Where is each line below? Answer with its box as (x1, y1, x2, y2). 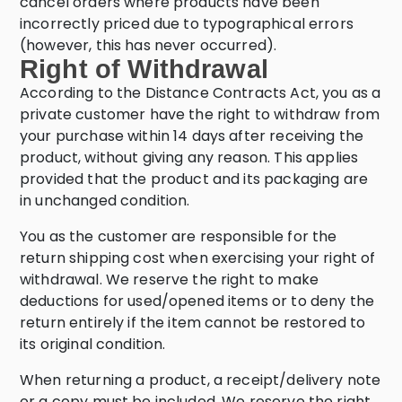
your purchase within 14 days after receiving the (20, 126, 364, 146)
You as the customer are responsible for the (20, 226, 337, 247)
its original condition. (20, 334, 166, 354)
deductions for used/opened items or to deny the (20, 291, 375, 311)
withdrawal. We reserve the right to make (20, 269, 319, 290)
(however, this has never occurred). (20, 35, 277, 56)
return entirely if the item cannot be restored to (20, 312, 366, 333)
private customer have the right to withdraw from (20, 104, 380, 125)
